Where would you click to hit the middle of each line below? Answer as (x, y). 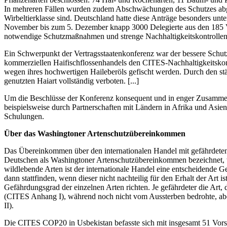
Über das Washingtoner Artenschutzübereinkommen (95, 134)
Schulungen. (24, 117)
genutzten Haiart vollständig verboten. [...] (71, 81)
